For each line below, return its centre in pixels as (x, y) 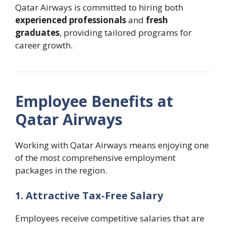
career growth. (44, 45)
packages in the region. (61, 171)
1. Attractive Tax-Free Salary (89, 195)
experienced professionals (71, 20)
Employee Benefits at (94, 101)
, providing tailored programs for (126, 33)
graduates (37, 33)
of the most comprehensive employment (95, 158)
